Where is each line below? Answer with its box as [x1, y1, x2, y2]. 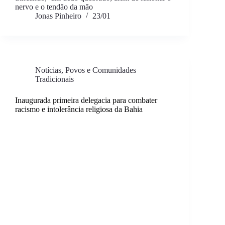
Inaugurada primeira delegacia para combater [15, 96, 157, 105]
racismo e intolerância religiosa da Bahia [15, 105, 143, 114]
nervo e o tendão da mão [15, 3, 93, 12]
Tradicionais [35, 75, 74, 84]
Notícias [35, 66, 61, 75]
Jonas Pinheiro [35, 12, 81, 21]
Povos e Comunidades [65, 66, 136, 75]
